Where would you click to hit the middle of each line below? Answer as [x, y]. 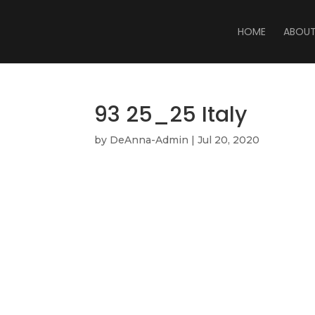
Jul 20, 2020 [229, 140]
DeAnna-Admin [149, 140]
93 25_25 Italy [171, 115]
